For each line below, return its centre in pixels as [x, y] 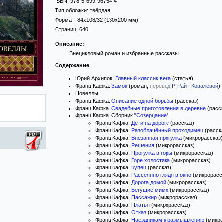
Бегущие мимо [150, 190]
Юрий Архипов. [95, 78]
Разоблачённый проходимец [167, 130]
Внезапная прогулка [157, 138]
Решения [143, 145]
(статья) [182, 78]
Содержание [72, 65]
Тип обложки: [72, 10]
